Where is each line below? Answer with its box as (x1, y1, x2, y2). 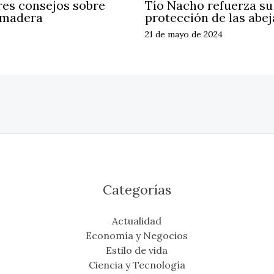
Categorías (102, 181, 171, 199)
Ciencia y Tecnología (88, 259, 185, 272)
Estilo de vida (106, 244, 168, 257)
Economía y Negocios (86, 229, 188, 242)
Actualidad (112, 215, 162, 228)
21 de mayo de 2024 (144, 29, 223, 40)
